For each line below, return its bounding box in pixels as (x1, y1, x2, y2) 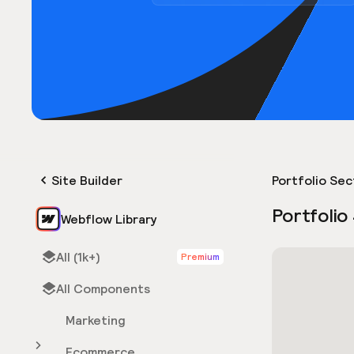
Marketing (66, 313, 126, 327)
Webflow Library (61, 212, 157, 226)
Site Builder (51, 173, 122, 187)
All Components (56, 281, 150, 296)
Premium (181, 251, 220, 262)
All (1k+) (56, 250, 100, 264)
